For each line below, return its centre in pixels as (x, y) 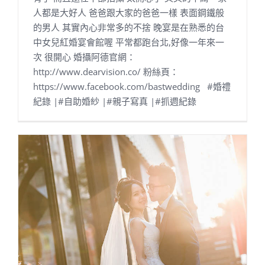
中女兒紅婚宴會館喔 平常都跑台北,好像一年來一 (129, 42)
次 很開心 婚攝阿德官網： (84, 57)
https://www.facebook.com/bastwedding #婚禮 (132, 87)
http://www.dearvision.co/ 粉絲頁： (106, 72)
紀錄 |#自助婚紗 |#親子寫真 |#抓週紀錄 (115, 101)
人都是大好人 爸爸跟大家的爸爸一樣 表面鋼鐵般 (129, 13)
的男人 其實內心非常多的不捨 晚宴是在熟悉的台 (129, 28)
